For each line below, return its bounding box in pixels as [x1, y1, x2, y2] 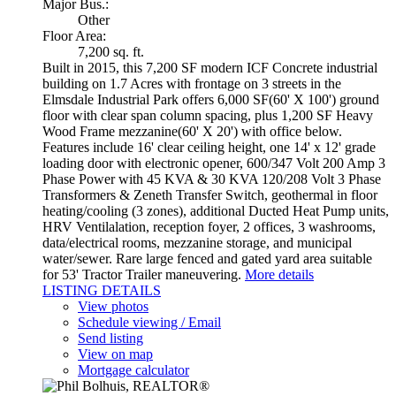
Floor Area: [42, 28, 106, 44]
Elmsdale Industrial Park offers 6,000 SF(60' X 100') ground [42, 92, 379, 108]
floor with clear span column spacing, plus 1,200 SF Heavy [42, 108, 373, 124]
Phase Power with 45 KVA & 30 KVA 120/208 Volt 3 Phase [42, 171, 381, 187]
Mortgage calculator [78, 362, 189, 378]
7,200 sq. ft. [78, 44, 144, 60]
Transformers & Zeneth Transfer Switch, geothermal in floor [42, 187, 377, 203]
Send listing [78, 331, 143, 346]
